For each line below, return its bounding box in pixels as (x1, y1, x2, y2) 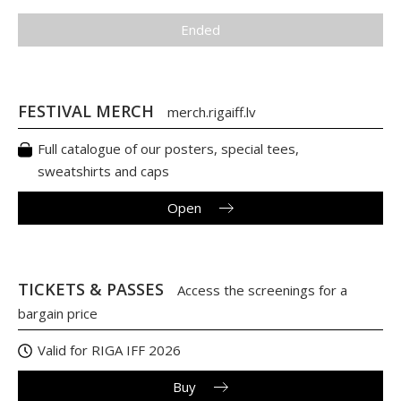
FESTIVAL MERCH (18, 100, 158, 123)
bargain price (18, 304, 98, 323)
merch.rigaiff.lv (167, 103, 256, 122)
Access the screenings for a (177, 281, 347, 300)
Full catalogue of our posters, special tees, (38, 140, 299, 158)
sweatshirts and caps (38, 162, 169, 181)
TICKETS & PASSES (18, 278, 168, 301)
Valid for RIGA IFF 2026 (38, 341, 181, 360)
